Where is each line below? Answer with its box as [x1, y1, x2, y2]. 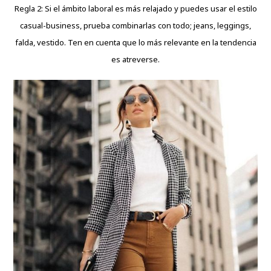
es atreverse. [111, 53, 160, 65]
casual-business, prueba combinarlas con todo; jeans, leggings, [20, 19, 251, 31]
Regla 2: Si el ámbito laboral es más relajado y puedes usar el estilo [14, 2, 257, 14]
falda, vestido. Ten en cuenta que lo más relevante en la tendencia [15, 36, 256, 48]
